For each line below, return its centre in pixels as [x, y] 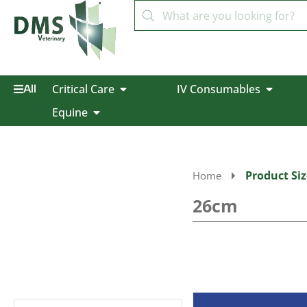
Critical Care [83, 89]
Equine [70, 112]
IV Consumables [218, 89]
